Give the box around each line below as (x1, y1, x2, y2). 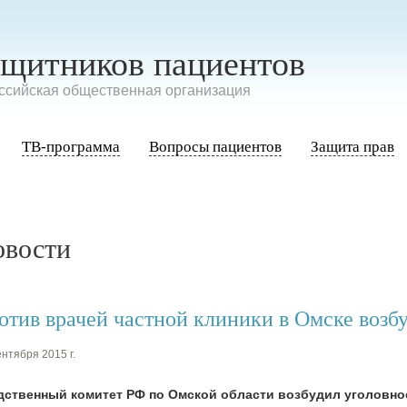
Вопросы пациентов (149, 138, 282, 155)
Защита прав (311, 138, 394, 155)
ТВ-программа (22, 138, 120, 155)
